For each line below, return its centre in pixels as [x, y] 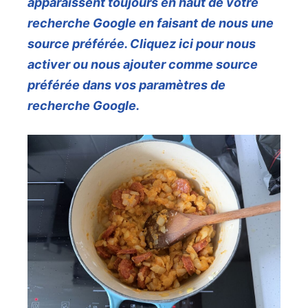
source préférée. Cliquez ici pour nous [142, 44]
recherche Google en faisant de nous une [151, 23]
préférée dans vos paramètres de [126, 85]
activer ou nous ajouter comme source [143, 65]
